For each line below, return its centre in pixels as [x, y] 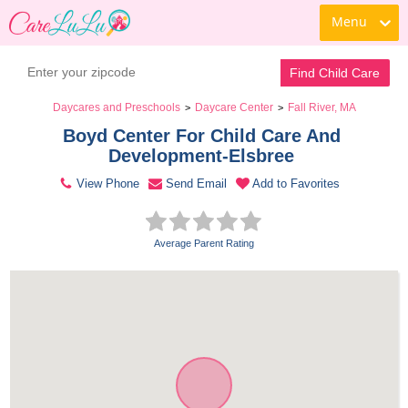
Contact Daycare [202, 29]
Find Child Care [335, 73]
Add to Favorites [296, 184]
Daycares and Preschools [116, 107]
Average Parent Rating [204, 243]
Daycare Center [234, 107]
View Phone [108, 184]
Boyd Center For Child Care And [201, 136]
